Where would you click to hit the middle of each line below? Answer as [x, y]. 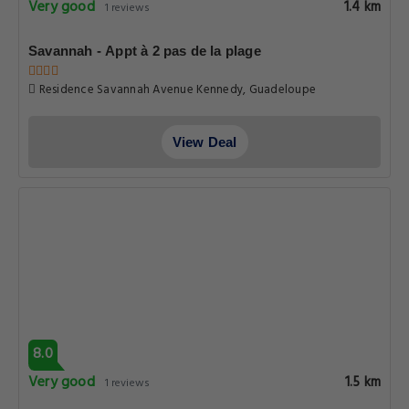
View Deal [204, 142]
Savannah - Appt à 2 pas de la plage [145, 51]
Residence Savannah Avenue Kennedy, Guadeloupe [235, 90]
